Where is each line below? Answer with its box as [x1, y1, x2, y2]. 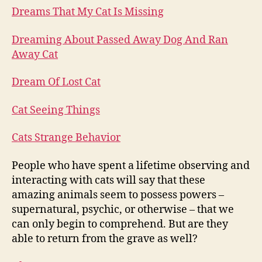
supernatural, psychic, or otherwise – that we [12, 202, 234, 216]
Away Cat [12, 47, 58, 61]
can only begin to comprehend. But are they [12, 217, 228, 231]
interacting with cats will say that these [12, 173, 205, 187]
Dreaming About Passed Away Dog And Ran [12, 33, 228, 47]
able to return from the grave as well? [12, 232, 198, 246]
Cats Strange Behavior [12, 131, 120, 145]
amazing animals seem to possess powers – [12, 188, 224, 202]
